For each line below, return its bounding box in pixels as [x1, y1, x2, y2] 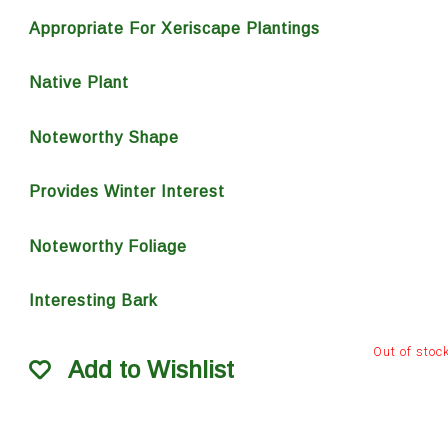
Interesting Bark [28, 292, 158, 310]
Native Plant [28, 74, 129, 92]
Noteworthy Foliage [28, 237, 187, 255]
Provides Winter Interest [28, 183, 225, 201]
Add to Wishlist [67, 356, 234, 384]
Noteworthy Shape [28, 128, 179, 146]
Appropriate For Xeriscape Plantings [28, 19, 320, 37]
